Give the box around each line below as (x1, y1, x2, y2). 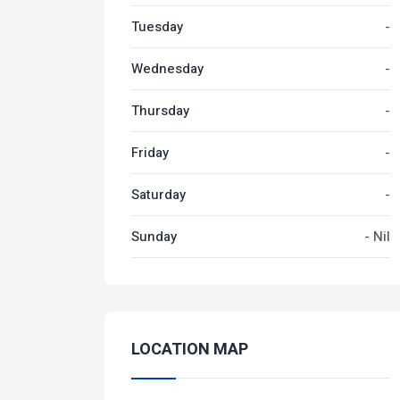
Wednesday (131, 59, 204, 79)
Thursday (131, 101, 189, 121)
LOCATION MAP (131, 337, 248, 362)
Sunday (131, 227, 177, 246)
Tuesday (131, 17, 183, 37)
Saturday (131, 185, 186, 204)
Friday (131, 143, 169, 162)
